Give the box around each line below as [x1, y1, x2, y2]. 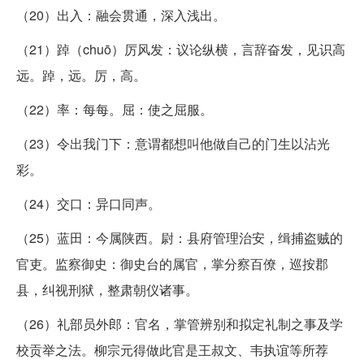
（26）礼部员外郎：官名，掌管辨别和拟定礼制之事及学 [16, 314, 343, 333]
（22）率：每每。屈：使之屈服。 [16, 99, 213, 119]
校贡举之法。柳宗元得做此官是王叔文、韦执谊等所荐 [16, 340, 328, 359]
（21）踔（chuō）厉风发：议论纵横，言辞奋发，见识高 [16, 39, 345, 58]
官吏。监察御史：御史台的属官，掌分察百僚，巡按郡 [16, 253, 328, 273]
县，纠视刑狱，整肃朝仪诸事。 [16, 279, 198, 299]
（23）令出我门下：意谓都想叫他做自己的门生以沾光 [16, 133, 330, 153]
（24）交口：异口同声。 [16, 193, 161, 213]
